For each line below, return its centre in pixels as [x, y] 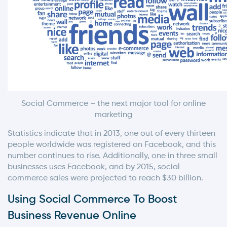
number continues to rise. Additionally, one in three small [112, 156]
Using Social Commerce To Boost [92, 199]
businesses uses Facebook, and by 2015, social [94, 167]
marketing [113, 115]
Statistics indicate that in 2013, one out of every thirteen [111, 134]
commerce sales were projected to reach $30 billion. [105, 178]
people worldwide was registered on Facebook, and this [112, 145]
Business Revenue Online [72, 216]
